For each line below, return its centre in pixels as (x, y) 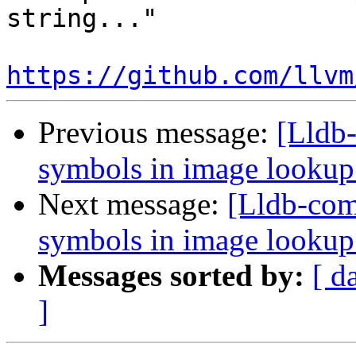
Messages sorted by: (171, 276)
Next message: (133, 204)
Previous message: (157, 133)
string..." (82, 19)
